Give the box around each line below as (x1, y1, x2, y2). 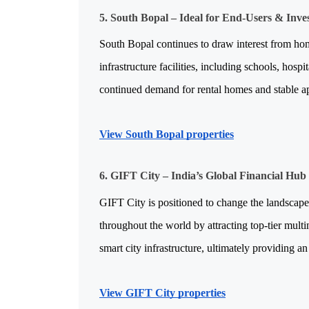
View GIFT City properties (99, 286, 226, 299)
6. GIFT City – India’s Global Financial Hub (99, 170, 306, 182)
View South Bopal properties (99, 128, 234, 140)
